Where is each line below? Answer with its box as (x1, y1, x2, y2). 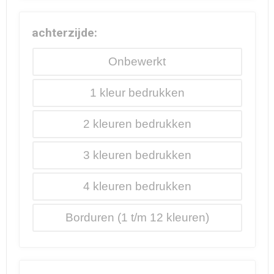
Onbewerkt (108, 55, 166, 68)
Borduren (65, 211, 114, 224)
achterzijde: (31, 26, 97, 40)
